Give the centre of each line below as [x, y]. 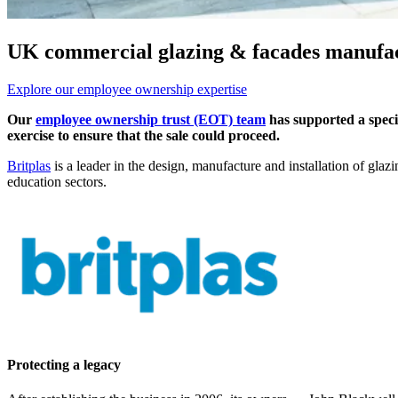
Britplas [29, 165]
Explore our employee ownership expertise [127, 89]
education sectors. [57, 181]
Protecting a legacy [64, 365]
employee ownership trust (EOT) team [151, 119]
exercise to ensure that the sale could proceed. [143, 135]
